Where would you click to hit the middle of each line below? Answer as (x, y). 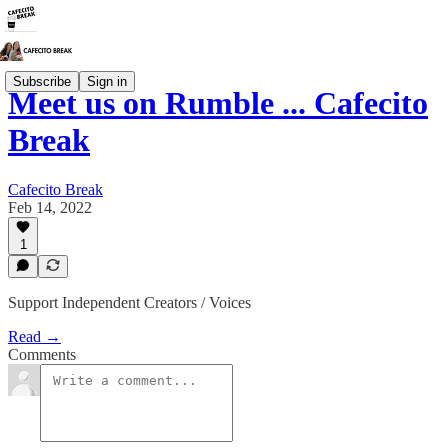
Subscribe (42, 81)
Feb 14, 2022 (50, 207)
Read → (34, 336)
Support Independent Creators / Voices (129, 302)
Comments (42, 354)
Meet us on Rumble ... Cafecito (218, 103)
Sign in (107, 81)
